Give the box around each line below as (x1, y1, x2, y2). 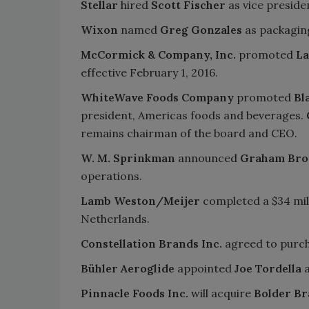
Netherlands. (81, 211, 150, 226)
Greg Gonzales (160, 22, 242, 37)
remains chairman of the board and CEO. (81, 126, 297, 140)
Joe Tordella (235, 261, 301, 275)
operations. (81, 168, 142, 183)
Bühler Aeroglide (81, 261, 175, 275)
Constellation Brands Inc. (81, 236, 222, 250)
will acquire (188, 286, 254, 300)
